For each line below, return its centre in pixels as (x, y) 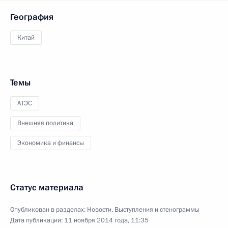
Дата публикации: (37, 220)
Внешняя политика (45, 123)
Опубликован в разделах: (49, 209)
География (32, 17)
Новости (99, 209)
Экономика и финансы (51, 143)
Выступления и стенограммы (157, 209)
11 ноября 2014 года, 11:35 (106, 220)
